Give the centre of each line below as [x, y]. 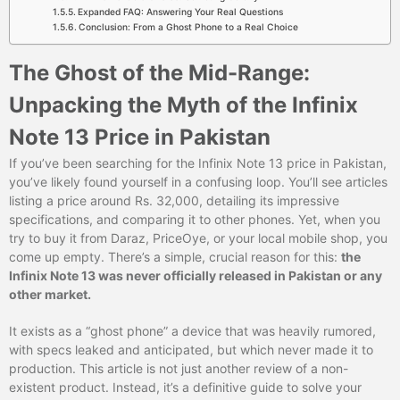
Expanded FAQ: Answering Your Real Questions [180, 11]
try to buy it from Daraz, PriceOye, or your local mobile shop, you [198, 237]
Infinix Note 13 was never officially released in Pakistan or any [196, 275]
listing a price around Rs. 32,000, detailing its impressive [174, 200]
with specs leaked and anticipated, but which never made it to [191, 349]
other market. [50, 294]
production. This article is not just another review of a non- [179, 368]
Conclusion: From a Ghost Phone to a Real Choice [188, 26]
